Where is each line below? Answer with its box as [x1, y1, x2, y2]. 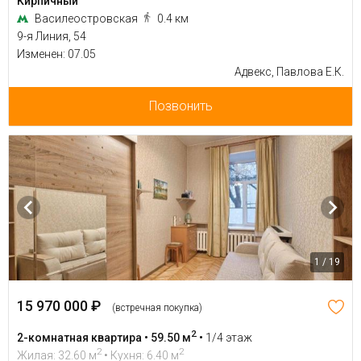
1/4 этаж [205, 330, 252, 344]
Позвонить [148, 98, 213, 114]
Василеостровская [35, 11, 140, 25]
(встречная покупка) [112, 301, 202, 313]
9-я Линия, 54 [17, 29, 86, 43]
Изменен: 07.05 [17, 47, 96, 60]
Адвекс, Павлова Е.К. [234, 64, 344, 78]
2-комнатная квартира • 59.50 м [17, 330, 191, 344]
